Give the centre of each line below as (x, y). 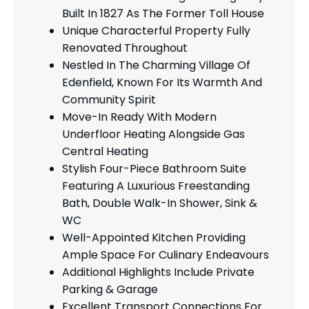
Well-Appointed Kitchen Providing (154, 238)
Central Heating (105, 152)
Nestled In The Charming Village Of (156, 66)
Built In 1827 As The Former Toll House (163, 14)
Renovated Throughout (125, 48)
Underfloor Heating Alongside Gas (153, 134)
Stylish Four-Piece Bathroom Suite (154, 169)
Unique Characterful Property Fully (156, 31)
